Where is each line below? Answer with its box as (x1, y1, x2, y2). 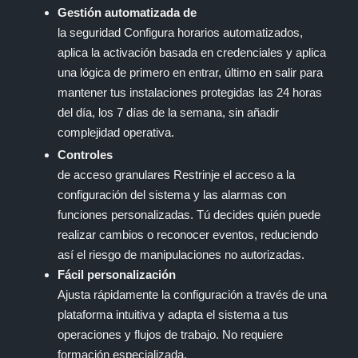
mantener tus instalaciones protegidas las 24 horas (58, 85, 322, 99)
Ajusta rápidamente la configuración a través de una (58, 288, 327, 302)
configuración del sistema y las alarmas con (58, 188, 286, 202)
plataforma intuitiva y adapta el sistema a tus (58, 308, 288, 322)
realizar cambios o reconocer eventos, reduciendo (58, 228, 318, 242)
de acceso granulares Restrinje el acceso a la (58, 168, 295, 182)
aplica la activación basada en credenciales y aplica (58, 45, 326, 59)
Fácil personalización (58, 268, 176, 282)
